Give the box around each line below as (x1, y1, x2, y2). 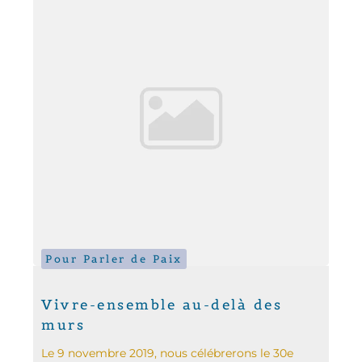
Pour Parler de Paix (45, 251, 183, 266)
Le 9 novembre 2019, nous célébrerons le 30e (41, 345, 294, 360)
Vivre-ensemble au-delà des (41, 295, 283, 314)
